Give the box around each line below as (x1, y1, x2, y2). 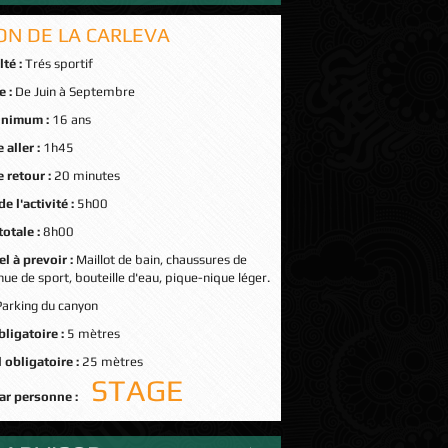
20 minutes (53, 168, 120, 183)
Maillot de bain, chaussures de (75, 252, 247, 267)
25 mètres (81, 354, 143, 369)
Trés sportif (24, 56, 93, 71)
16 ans (51, 112, 91, 127)
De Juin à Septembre (14, 84, 135, 99)
